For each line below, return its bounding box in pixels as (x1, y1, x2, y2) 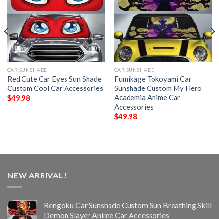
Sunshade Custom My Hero (114, 83, 202, 92)
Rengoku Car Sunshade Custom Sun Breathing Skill (44, 200, 212, 210)
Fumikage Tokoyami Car (114, 74, 192, 83)
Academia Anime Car (114, 92, 180, 102)
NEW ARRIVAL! (7, 170, 67, 180)
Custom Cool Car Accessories (7, 83, 103, 92)
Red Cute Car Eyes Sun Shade (7, 74, 102, 83)
